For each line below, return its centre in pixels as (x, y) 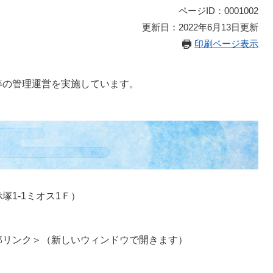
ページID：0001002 (218, 11)
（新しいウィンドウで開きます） (115, 240)
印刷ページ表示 (226, 44)
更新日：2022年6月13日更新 (200, 27)
